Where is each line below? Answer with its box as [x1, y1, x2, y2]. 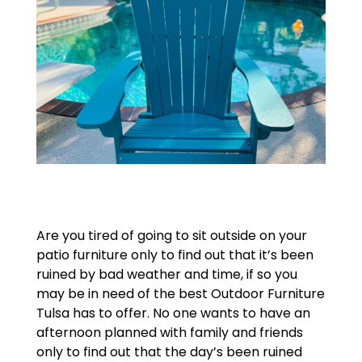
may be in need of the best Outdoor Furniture [36, 284, 325, 304]
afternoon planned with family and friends [36, 323, 303, 343]
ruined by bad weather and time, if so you [36, 265, 297, 284]
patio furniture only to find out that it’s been [36, 246, 314, 265]
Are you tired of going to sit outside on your [36, 226, 307, 246]
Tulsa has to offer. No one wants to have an [36, 304, 310, 323]
